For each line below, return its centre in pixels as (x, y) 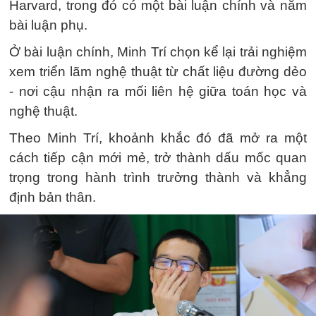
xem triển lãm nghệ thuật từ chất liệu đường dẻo (158, 71)
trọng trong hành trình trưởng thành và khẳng (158, 177)
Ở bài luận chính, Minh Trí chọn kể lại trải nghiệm (158, 51)
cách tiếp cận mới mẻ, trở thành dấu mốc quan (158, 157)
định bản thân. (53, 197)
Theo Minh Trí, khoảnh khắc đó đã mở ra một (158, 138)
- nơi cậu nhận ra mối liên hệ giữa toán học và (158, 91)
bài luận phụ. (48, 25)
